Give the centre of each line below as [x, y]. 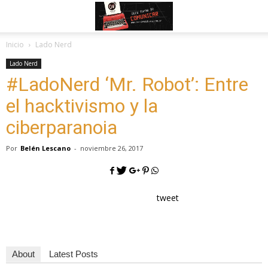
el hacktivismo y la [82, 106]
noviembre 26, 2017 [112, 148]
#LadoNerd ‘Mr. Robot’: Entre [127, 84]
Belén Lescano [45, 148]
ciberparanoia [62, 127]
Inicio [15, 45]
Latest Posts [74, 254]
